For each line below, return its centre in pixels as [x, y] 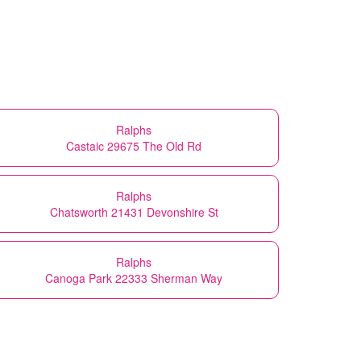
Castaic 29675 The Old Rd [134, 145]
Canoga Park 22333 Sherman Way [134, 278]
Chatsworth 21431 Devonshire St [134, 212]
